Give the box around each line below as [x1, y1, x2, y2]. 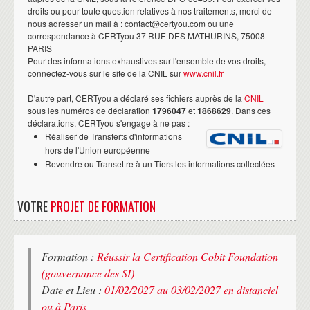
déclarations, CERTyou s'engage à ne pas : [28, 116, 190, 129]
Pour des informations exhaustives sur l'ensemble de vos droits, [28, 54, 266, 66]
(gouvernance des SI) [42, 265, 134, 280]
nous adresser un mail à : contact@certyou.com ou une [28, 17, 234, 29]
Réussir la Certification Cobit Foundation [97, 248, 278, 264]
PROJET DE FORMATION [51, 197, 156, 215]
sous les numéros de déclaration [28, 104, 152, 116]
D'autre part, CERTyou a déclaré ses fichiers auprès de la [28, 91, 244, 104]
